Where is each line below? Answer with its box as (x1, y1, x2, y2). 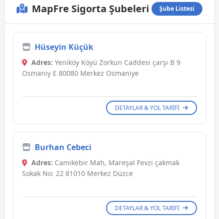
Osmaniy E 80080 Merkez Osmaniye (22, 68, 139, 78)
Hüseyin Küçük (35, 42, 93, 53)
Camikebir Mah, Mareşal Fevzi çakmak (53, 158, 179, 168)
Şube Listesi (159, 4, 195, 13)
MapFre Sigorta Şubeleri (32, 2, 149, 16)
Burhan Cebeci (35, 142, 91, 153)
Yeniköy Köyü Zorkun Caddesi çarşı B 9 (53, 58, 180, 67)
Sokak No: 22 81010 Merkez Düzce (22, 169, 133, 178)
